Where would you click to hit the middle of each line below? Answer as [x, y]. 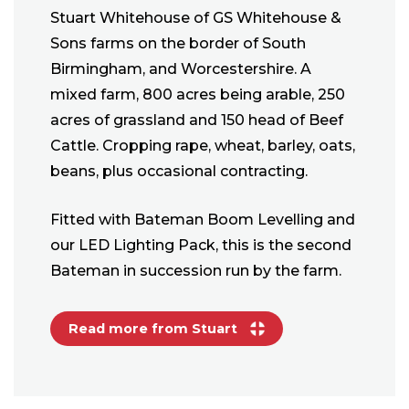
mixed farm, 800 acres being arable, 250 [198, 95]
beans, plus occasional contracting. [179, 172]
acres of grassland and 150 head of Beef [197, 121]
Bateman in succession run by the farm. [196, 271]
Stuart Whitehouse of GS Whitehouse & [196, 18]
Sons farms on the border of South [178, 44]
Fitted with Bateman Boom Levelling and [203, 220]
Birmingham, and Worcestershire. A [181, 69]
